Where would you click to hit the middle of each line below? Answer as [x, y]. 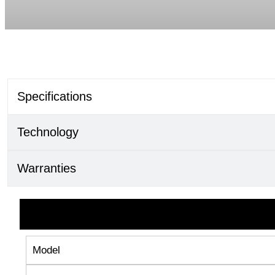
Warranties [47, 168]
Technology [48, 132]
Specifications [55, 96]
